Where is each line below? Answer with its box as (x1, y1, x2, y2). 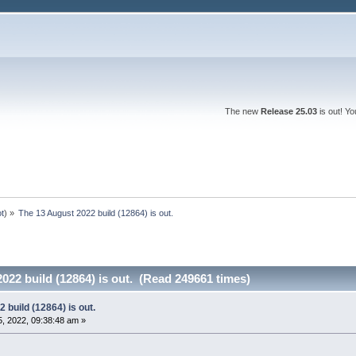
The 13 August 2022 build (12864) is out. (18, 207, 174, 218)
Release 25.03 (260, 106, 317, 116)
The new (224, 106, 261, 116)
